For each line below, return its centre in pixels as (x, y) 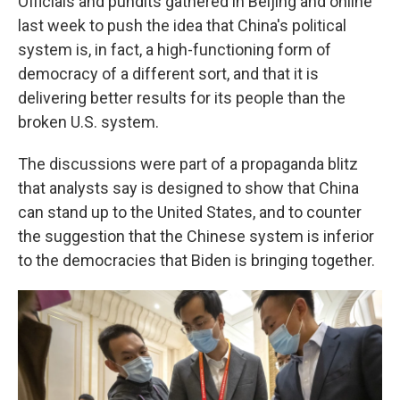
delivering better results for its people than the (182, 98)
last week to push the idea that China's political (182, 26)
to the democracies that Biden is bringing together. (196, 261)
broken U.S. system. (88, 122)
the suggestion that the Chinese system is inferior (196, 237)
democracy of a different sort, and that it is (168, 74)
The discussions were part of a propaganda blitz (188, 164)
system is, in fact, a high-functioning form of (175, 50)
